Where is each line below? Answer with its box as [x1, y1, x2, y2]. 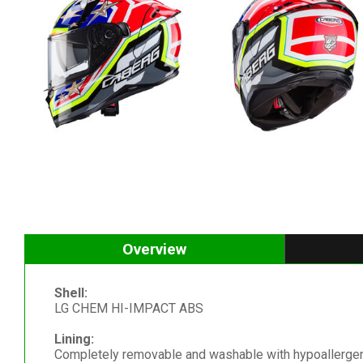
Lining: [53, 331, 94, 347]
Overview [122, 239, 186, 258]
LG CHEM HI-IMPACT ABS [53, 300, 203, 316]
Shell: [53, 284, 88, 301]
